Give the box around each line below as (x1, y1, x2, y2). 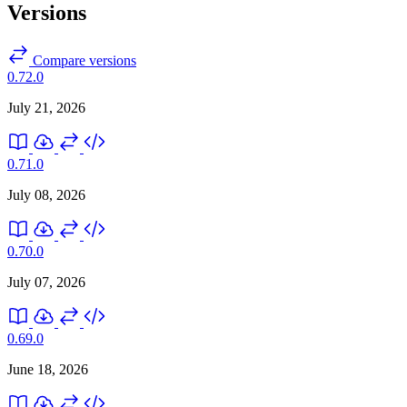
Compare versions (29, 52, 136, 68)
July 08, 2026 (7, 186, 85, 203)
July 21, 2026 (7, 99, 85, 115)
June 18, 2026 (7, 361, 88, 377)
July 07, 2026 (7, 273, 85, 290)
